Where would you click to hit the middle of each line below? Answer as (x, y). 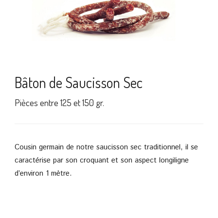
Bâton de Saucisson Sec (79, 82)
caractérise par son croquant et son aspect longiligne (102, 160)
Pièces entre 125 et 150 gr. (59, 102)
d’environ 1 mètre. (43, 173)
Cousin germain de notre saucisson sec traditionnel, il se (106, 147)
